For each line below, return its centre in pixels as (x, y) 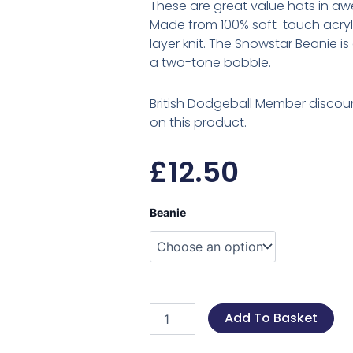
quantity (170, 253)
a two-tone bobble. (210, 62)
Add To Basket (271, 318)
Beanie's (170, 237)
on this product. (198, 122)
